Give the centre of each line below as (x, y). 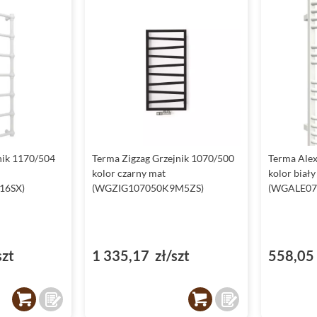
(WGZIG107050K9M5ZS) (148, 188)
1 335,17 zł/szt (141, 256)
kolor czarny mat (129, 173)
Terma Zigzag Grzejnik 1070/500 (163, 158)
